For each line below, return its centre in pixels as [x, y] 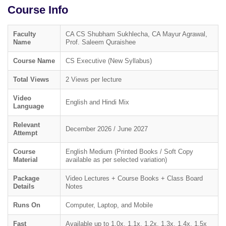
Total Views [31, 79]
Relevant [26, 125]
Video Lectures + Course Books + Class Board [134, 178]
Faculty [24, 34]
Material [25, 160]
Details [24, 186]
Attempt [25, 133]
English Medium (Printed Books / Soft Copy [129, 152]
